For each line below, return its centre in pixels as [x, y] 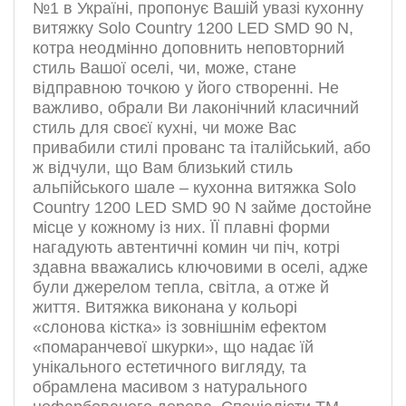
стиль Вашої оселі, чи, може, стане [164, 68]
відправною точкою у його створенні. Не [186, 88]
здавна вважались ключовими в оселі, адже [200, 268]
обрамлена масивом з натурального [170, 387]
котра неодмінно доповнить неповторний [188, 48]
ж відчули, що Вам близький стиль [163, 168]
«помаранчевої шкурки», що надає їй [173, 348]
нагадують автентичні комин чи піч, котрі [186, 248]
